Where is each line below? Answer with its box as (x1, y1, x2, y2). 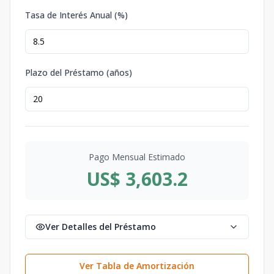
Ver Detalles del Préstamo (45, 220, 156, 232)
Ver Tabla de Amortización (80, 259, 194, 272)
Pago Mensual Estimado (89, 150, 185, 163)
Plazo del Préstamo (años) (25, 66, 132, 78)
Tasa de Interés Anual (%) (25, 9, 128, 21)
